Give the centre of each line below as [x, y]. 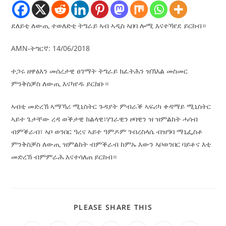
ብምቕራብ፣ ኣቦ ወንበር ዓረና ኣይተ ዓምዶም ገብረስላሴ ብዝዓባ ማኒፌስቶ [107, 131]
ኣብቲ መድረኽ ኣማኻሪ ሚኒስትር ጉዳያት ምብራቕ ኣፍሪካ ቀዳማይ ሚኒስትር [111, 106]
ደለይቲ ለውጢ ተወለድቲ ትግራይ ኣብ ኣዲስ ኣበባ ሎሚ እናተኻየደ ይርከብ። [109, 25]
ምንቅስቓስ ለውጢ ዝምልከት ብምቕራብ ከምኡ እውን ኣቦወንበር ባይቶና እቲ [111, 144]
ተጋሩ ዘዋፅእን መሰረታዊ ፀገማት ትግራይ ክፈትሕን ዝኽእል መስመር [100, 71]
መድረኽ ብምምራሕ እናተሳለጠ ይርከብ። [64, 156]
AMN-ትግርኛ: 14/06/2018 [51, 48]
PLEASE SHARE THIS [113, 207]
